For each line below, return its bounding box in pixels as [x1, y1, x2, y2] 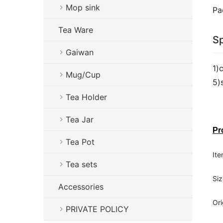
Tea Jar [66, 114, 94, 124]
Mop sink [66, 2, 100, 12]
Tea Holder [66, 92, 107, 102]
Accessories [58, 182, 104, 192]
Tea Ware [58, 25, 93, 35]
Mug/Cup [66, 70, 101, 80]
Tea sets [66, 159, 97, 169]
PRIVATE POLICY [66, 204, 149, 214]
